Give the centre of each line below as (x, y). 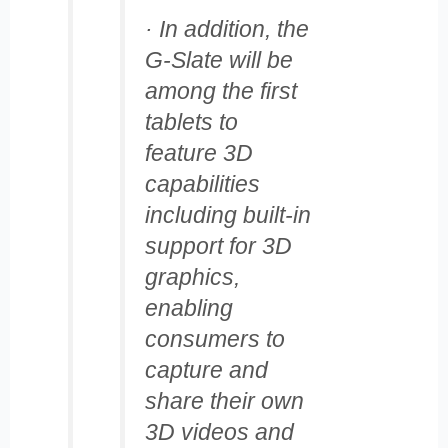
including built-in (227, 214)
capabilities (202, 183)
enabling (188, 307)
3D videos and (219, 431)
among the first (220, 90)
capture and (206, 369)
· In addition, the (226, 28)
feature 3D (198, 152)
